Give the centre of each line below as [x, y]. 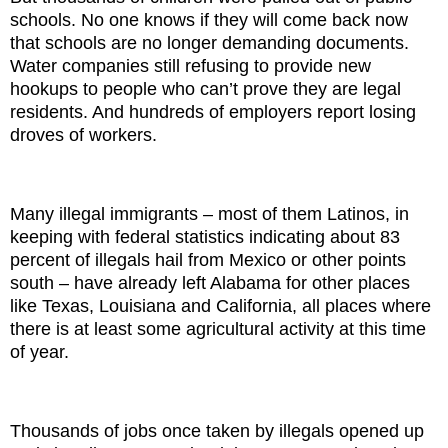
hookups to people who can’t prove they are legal [205, 89]
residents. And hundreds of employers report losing [213, 112]
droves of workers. [83, 135]
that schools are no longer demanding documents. [209, 43]
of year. [39, 352]
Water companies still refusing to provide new [190, 66]
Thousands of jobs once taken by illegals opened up [217, 430]
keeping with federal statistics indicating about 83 [205, 237]
